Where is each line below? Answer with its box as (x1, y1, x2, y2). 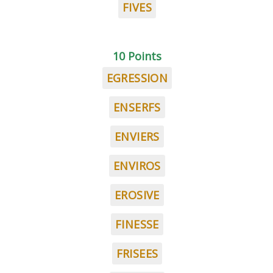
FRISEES (116, 246, 158, 261)
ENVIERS (115, 129, 160, 144)
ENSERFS (113, 100, 161, 115)
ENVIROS (113, 158, 161, 173)
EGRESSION (106, 71, 168, 85)
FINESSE (115, 217, 159, 232)
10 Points (113, 49, 161, 63)
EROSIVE (115, 188, 160, 202)
